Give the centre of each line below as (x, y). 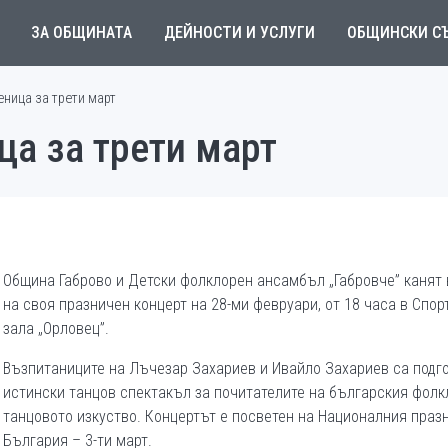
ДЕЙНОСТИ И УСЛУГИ (239, 32)
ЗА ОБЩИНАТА (81, 32)
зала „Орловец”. (56, 328)
